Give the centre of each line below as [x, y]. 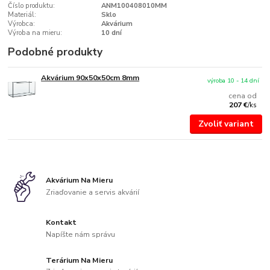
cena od [243, 96]
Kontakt [61, 222]
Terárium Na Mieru [80, 260]
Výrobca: [22, 24]
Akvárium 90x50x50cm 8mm [90, 77]
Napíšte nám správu [81, 234]
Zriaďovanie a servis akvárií [93, 192]
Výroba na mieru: [35, 33]
